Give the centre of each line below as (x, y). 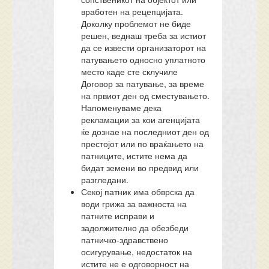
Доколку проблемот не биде (136, 23)
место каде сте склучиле (130, 71)
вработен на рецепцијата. (132, 11)
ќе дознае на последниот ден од (145, 131)
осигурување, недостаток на (137, 252)
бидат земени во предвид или (140, 168)
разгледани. (105, 180)
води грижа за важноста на (134, 204)
